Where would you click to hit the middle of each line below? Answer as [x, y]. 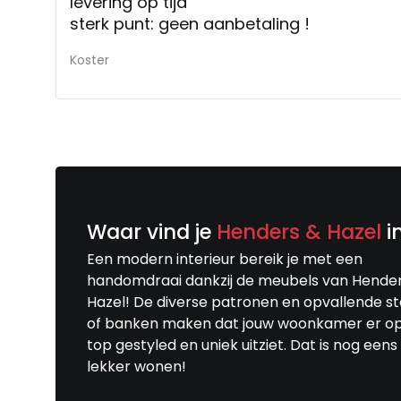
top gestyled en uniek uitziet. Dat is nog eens [242, 345]
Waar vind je [152, 231]
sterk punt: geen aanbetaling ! [190, 23]
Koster [90, 60]
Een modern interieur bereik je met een [225, 259]
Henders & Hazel [302, 231]
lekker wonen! [138, 366]
